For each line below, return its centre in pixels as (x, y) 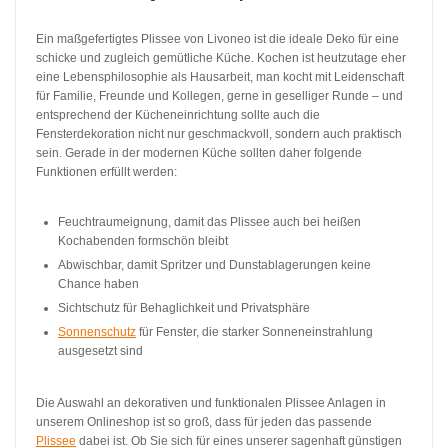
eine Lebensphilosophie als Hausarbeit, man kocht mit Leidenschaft (220, 76)
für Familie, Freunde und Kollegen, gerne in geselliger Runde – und (219, 95)
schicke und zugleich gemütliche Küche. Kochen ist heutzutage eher (221, 57)
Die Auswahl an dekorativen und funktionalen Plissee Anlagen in (211, 402)
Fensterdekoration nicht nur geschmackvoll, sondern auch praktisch (219, 133)
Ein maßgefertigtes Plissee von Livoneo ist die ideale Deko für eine (217, 38)
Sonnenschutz (97, 331)
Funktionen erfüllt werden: (106, 171)
